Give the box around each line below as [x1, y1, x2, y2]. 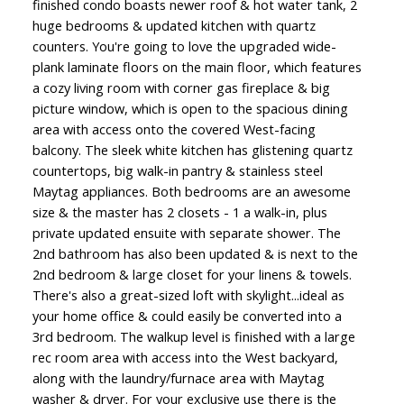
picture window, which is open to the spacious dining [32, 98, 348, 117]
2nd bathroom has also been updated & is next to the [32, 243, 358, 262]
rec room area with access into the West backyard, [32, 347, 338, 366]
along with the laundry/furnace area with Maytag [32, 368, 325, 387]
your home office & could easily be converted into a [32, 306, 342, 325]
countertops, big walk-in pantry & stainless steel [32, 161, 323, 179]
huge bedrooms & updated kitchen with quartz [32, 15, 316, 34]
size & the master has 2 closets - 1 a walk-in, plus [32, 202, 327, 221]
